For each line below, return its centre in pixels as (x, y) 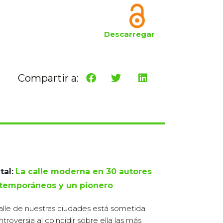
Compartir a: (48, 78)
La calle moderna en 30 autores (84, 171)
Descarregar (129, 34)
